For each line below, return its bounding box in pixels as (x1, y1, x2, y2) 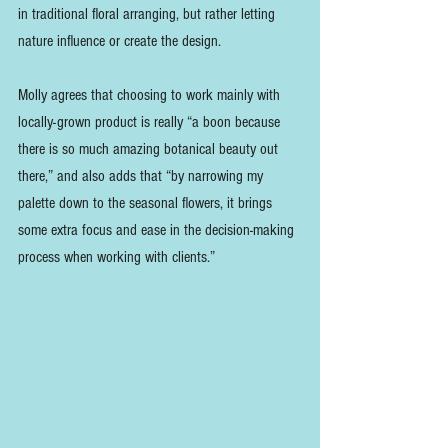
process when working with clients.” (18, 247, 215, 266)
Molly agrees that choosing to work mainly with (18, 85, 284, 104)
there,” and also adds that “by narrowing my (18, 166, 267, 185)
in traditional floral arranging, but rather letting (18, 4, 279, 23)
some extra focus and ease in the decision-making (18, 220, 298, 239)
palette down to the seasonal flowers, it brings (18, 193, 276, 212)
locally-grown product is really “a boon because (18, 112, 284, 131)
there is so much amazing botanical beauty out (18, 139, 282, 158)
